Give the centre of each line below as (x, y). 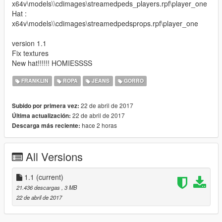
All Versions (54, 156)
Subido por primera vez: (46, 106)
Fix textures (30, 53)
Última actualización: (41, 115)
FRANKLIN (34, 81)
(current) (50, 177)
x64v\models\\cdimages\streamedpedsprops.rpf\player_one (105, 23)
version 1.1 (29, 43)
